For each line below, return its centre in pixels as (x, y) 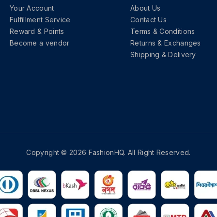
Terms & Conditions (163, 31)
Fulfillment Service (40, 19)
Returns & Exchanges (166, 43)
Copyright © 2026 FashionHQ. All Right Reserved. (108, 152)
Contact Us (149, 19)
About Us (146, 8)
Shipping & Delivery (163, 54)
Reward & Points (37, 31)
